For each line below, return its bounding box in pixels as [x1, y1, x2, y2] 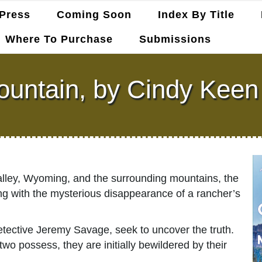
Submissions [139, 33, 212, 45]
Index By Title [157, 9, 235, 20]
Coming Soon [56, 9, 132, 20]
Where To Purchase [5, 33, 113, 45]
